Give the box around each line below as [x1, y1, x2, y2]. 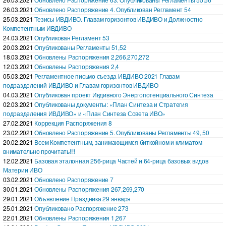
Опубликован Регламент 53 [34, 33, 109, 42]
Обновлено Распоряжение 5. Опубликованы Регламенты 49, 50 [34, 128, 209, 137]
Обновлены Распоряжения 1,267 [34, 213, 126, 222]
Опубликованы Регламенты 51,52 [34, 42, 127, 51]
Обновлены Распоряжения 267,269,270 [34, 184, 145, 193]
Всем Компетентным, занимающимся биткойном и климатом [34, 137, 202, 146]
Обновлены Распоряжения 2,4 [34, 62, 120, 71]
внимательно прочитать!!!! [3, 146, 76, 155]
